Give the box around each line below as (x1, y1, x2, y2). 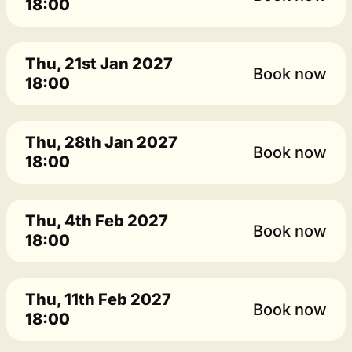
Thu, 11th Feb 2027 (25, 290, 171, 309)
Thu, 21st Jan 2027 (25, 54, 173, 73)
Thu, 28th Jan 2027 (25, 133, 178, 152)
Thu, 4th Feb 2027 (25, 211, 168, 230)
